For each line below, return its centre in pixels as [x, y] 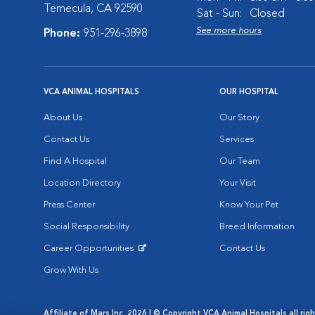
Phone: [64, 34]
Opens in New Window [91, 259]
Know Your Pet [249, 205]
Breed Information [257, 227]
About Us [63, 118]
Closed [267, 14]
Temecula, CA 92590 [93, 9]
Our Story [239, 118]
